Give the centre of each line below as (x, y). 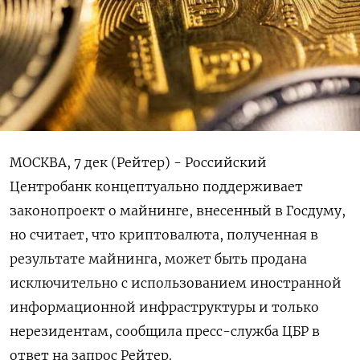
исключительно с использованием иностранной (176, 282)
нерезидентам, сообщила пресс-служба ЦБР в (165, 331)
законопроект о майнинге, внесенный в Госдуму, (178, 210)
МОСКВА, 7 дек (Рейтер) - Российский (138, 162)
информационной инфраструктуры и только (164, 307)
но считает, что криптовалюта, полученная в (164, 234)
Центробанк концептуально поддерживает (156, 186)
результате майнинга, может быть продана (158, 258)
